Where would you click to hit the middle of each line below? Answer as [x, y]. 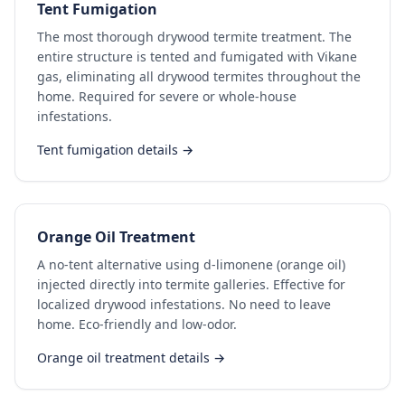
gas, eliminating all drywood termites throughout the [199, 76]
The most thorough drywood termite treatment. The [194, 37]
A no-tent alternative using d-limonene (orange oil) [191, 264]
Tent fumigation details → [115, 150]
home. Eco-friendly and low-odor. [137, 324]
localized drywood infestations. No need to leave [184, 304]
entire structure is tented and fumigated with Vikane [197, 57]
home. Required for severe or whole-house [167, 96]
